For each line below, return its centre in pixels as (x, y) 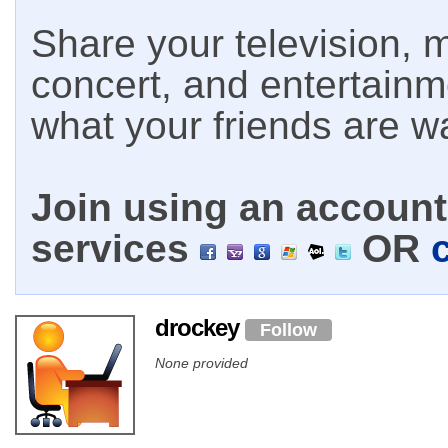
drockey (200, 327)
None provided (201, 362)
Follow (288, 329)
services (115, 248)
